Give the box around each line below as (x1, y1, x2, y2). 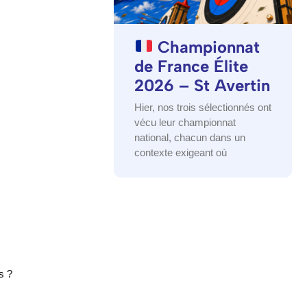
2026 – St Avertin (134, 75, 270, 95)
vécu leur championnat (134, 116, 236, 128)
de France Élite (134, 56, 248, 76)
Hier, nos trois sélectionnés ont (134, 101, 271, 113)
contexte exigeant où (134, 146, 227, 158)
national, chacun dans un (134, 131, 245, 143)
